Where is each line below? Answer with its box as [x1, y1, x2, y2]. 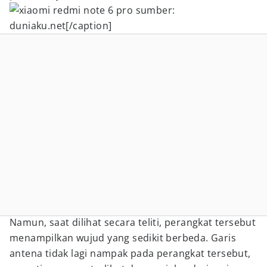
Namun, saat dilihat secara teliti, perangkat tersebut [10, 216, 256, 229]
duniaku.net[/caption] [10, 19, 112, 32]
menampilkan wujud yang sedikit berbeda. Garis [10, 231, 236, 244]
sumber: [133, 4, 175, 17]
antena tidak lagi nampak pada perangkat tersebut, [10, 247, 251, 260]
